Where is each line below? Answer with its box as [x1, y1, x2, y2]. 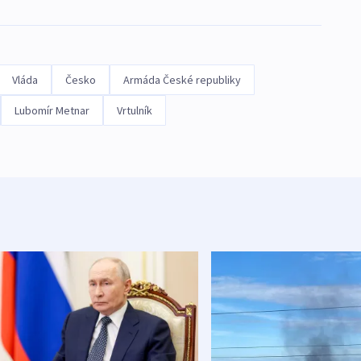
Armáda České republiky [122, 73, 241, 88]
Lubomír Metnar [14, 103, 89, 118]
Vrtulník [116, 103, 152, 118]
